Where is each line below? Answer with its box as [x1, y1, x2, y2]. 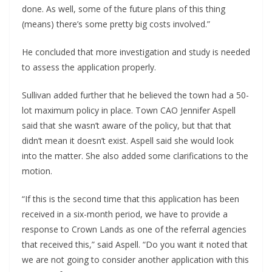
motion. [22, 165, 52, 177]
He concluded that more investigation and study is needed [22, 46, 250, 58]
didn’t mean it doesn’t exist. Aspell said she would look [22, 135, 234, 147]
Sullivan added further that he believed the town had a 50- [22, 89, 249, 101]
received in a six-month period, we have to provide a [22, 208, 228, 220]
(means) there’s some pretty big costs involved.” [22, 18, 210, 30]
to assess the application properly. [22, 61, 156, 73]
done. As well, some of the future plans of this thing [22, 3, 225, 15]
